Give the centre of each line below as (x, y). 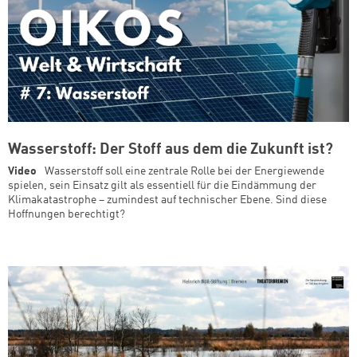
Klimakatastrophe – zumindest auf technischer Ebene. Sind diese (167, 200)
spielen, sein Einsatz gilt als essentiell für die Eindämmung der (162, 186)
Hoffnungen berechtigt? (67, 215)
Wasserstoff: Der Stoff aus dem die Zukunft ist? (171, 150)
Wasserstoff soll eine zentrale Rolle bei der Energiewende (184, 172)
